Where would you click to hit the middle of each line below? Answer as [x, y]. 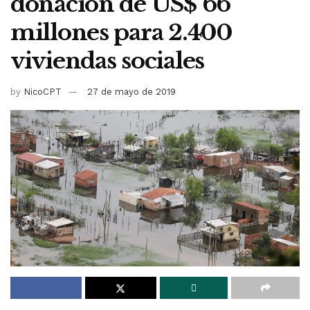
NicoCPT [43, 92]
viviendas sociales [107, 61]
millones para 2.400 [121, 33]
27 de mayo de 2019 [131, 92]
